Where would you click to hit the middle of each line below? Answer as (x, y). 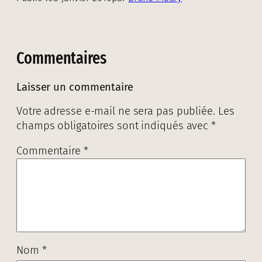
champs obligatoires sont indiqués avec (114, 125)
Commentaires (61, 58)
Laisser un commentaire (75, 87)
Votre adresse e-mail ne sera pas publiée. (116, 111)
